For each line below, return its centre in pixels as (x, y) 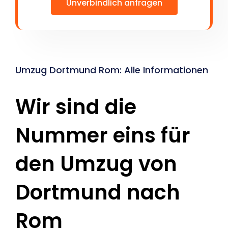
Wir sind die (76, 107)
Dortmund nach (98, 193)
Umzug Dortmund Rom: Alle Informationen (112, 70)
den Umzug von (96, 164)
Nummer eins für (103, 136)
